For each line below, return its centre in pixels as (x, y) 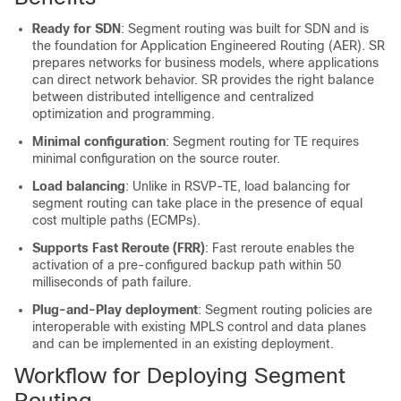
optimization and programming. (124, 114)
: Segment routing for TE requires (262, 141)
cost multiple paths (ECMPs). (116, 220)
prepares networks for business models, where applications (205, 63)
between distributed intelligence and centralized (173, 97)
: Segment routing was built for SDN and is (245, 29)
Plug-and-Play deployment (115, 310)
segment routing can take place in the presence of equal (197, 203)
